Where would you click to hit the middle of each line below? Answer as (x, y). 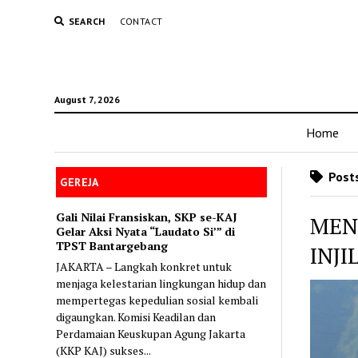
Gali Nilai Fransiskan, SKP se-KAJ (147, 217)
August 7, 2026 (87, 99)
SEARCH (87, 21)
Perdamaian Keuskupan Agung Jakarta (151, 333)
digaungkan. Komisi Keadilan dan (136, 316)
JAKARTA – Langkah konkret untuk (144, 266)
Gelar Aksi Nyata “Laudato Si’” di (146, 231)
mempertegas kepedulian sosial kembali (157, 300)
